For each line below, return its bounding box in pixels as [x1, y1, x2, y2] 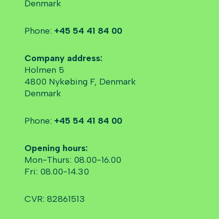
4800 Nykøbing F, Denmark [24, 76, 136, 88]
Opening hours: [24, 143, 88, 154]
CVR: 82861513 [24, 194, 85, 205]
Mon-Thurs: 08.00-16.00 [24, 154, 121, 166]
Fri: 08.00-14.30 [24, 166, 89, 177]
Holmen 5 [24, 65, 64, 76]
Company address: [24, 53, 102, 64]
